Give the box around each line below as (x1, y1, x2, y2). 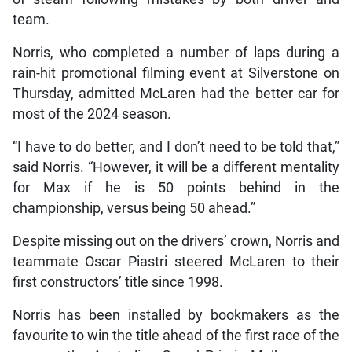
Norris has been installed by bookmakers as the (12, 307, 340, 324)
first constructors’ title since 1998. (12, 274, 223, 291)
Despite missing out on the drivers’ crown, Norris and (12, 233, 340, 250)
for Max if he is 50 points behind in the (12, 180, 340, 196)
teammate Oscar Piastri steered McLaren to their (12, 254, 340, 270)
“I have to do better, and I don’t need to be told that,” (12, 139, 340, 156)
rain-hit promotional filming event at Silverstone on (12, 65, 340, 82)
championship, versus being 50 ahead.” (12, 200, 255, 217)
